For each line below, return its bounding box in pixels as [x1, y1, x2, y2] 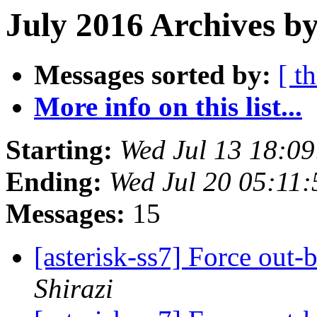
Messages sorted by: [34, 59, 271, 91]
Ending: [6, 166, 102, 197]
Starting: [6, 134, 113, 166]
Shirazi [34, 273, 113, 304]
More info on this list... [34, 91, 302, 122]
